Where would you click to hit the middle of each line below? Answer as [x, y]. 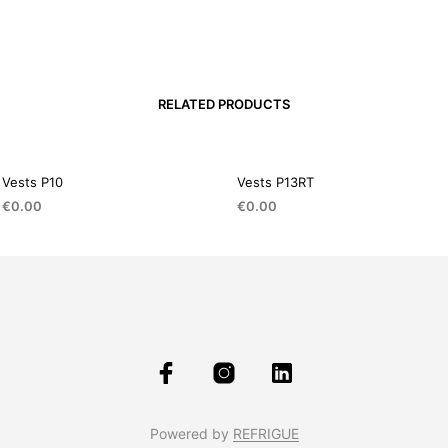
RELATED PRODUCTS [224, 103]
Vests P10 [32, 181]
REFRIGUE [265, 433]
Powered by [191, 433]
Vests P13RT [275, 181]
